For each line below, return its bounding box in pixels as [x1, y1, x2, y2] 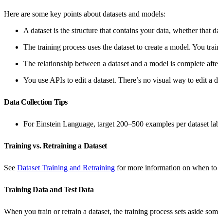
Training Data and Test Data [4, 185, 95, 194]
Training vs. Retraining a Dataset [4, 141, 109, 150]
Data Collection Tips [4, 97, 70, 106]
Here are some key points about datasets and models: [4, 9, 165, 18]
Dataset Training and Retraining [17, 163, 115, 172]
